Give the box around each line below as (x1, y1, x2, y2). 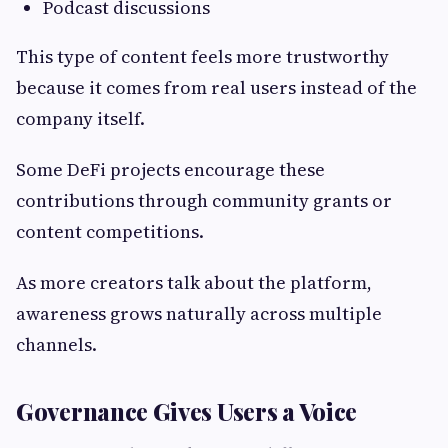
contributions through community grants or (16, 188, 392, 214)
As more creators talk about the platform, (16, 270, 372, 296)
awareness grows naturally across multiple (16, 301, 382, 327)
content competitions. (16, 219, 204, 245)
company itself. (16, 106, 145, 132)
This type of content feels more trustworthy (16, 44, 389, 70)
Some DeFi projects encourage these (16, 157, 325, 183)
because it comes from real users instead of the (16, 75, 417, 101)
